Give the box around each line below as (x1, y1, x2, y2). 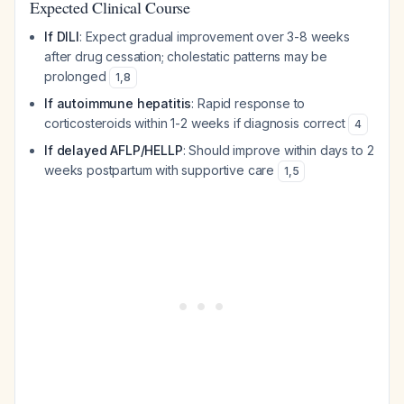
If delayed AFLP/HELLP (44, 142, 183, 158)
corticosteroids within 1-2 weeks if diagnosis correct (44, 115, 349, 131)
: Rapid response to (191, 96, 306, 111)
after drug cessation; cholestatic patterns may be (44, 49, 328, 64)
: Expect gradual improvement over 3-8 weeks (78, 29, 351, 44)
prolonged (44, 69, 110, 84)
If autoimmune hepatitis (44, 96, 192, 111)
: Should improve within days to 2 (182, 142, 374, 158)
